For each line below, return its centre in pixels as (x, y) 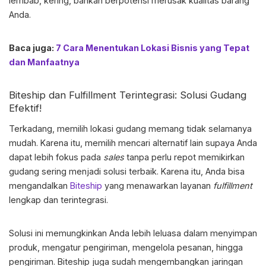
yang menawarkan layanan (158, 186)
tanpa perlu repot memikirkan (184, 157)
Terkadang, (33, 129)
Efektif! (25, 108)
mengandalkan (39, 186)
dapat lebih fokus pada (56, 157)
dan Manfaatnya (44, 62)
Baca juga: (32, 48)
